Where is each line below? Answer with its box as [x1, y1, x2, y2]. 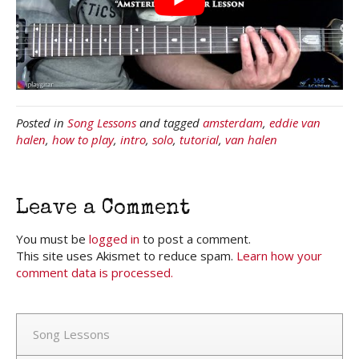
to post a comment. [139, 230, 251, 247]
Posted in [16, 114, 67, 131]
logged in [89, 230, 139, 247]
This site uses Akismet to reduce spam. [16, 247, 236, 264]
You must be [16, 230, 89, 247]
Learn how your [236, 247, 322, 264]
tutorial [179, 131, 219, 147]
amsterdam [203, 114, 263, 131]
